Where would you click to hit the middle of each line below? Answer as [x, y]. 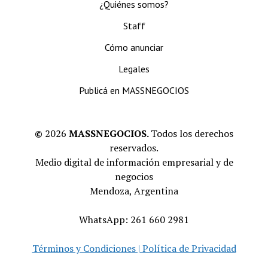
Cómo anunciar [134, 47]
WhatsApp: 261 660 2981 [134, 220]
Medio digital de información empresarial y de [134, 162]
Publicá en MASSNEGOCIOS [134, 90]
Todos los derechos [192, 133]
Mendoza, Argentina [134, 191]
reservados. [134, 148]
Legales [134, 69]
